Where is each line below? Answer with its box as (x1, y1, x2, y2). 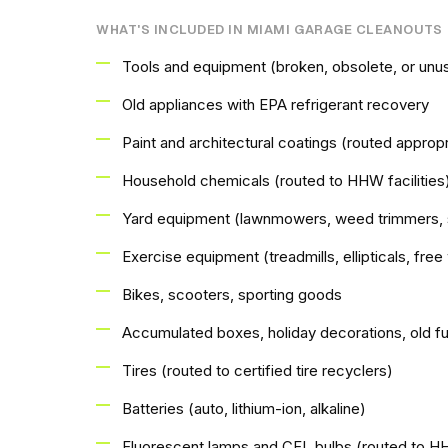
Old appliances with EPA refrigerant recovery (122, 95, 429, 114)
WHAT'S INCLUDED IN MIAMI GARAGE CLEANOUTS (96, 21, 443, 38)
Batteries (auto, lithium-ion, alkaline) (122, 399, 366, 418)
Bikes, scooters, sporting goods (122, 285, 342, 304)
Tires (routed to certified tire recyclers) (122, 361, 393, 380)
